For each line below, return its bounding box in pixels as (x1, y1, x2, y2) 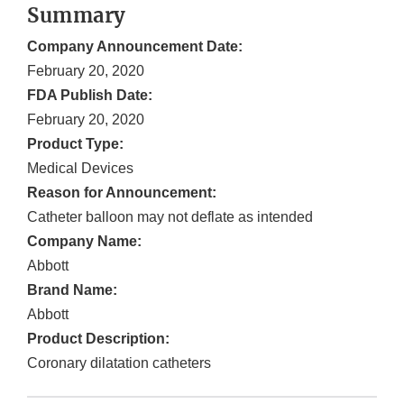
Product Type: (27, 136, 124, 152)
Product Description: (27, 331, 170, 347)
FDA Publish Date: (27, 87, 152, 104)
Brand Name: (27, 282, 117, 298)
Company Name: (27, 234, 142, 250)
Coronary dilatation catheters (27, 355, 211, 372)
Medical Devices (27, 161, 133, 177)
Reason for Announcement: (27, 185, 216, 201)
